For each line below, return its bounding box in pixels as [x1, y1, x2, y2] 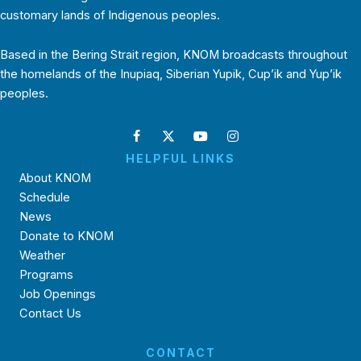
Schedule [19, 189, 70, 205]
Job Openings [19, 286, 96, 301]
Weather [19, 247, 65, 263]
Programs [19, 267, 73, 282]
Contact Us [19, 305, 81, 321]
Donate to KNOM [19, 228, 114, 243]
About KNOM [19, 170, 91, 185]
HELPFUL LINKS [126, 151, 235, 165]
